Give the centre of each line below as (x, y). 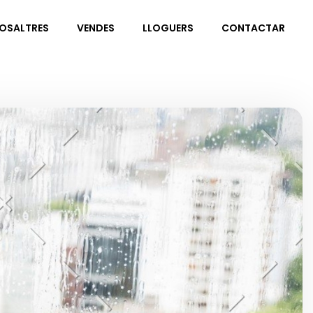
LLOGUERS (168, 28)
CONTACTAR (253, 28)
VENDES (95, 28)
